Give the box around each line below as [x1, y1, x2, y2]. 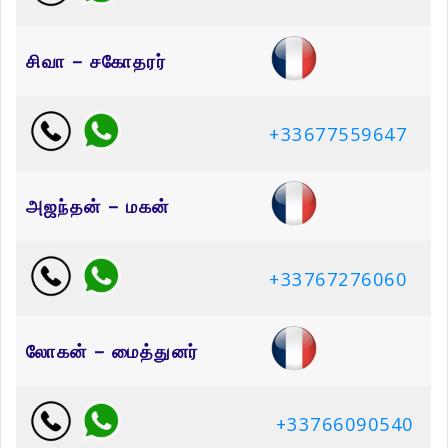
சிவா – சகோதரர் [26, 49, 166, 74]
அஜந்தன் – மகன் [26, 194, 170, 219]
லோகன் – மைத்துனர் [26, 339, 199, 364]
